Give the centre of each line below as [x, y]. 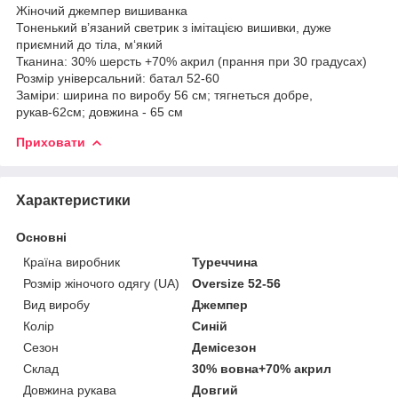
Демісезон [224, 347]
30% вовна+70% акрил [262, 368]
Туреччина [225, 262]
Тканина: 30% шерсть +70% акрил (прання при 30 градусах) [191, 61]
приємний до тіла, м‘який [89, 44]
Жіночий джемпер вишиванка [102, 10]
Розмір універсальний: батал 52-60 [118, 78]
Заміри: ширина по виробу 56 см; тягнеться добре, [164, 95]
